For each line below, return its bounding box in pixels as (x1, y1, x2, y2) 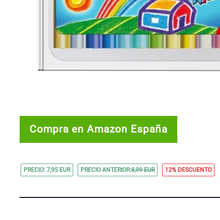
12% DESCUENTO (165, 166, 212, 174)
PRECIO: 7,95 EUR (24, 166, 70, 174)
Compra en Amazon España (29, 123, 167, 136)
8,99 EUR (131, 166, 155, 174)
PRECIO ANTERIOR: (81, 166, 131, 174)
